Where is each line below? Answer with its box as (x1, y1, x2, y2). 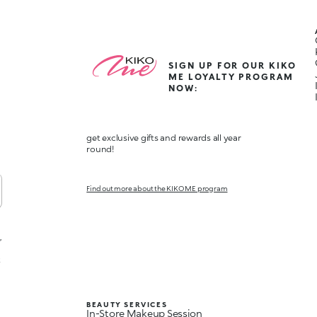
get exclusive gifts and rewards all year (86, 132, 241, 144)
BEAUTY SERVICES (86, 300, 168, 309)
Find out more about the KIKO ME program (86, 184, 228, 193)
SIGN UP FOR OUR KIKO (168, 60, 296, 71)
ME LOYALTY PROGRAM (168, 71, 294, 83)
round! (86, 144, 114, 155)
